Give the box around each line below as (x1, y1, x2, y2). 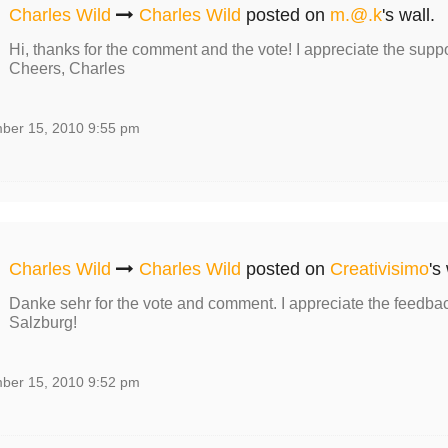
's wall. (381, 5, 435, 25)
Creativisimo (329, 259, 429, 279)
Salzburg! (8, 314, 77, 331)
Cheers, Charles (8, 60, 125, 77)
